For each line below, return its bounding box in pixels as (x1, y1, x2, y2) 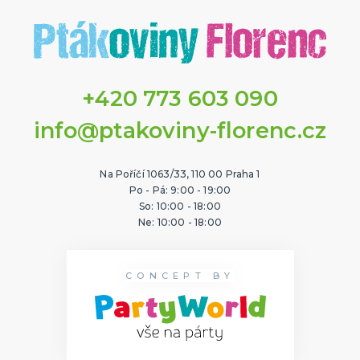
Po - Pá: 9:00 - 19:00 (129, 184, 231, 197)
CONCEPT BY (125, 270, 235, 282)
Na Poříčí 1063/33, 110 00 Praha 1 (100, 168, 260, 181)
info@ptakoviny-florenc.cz (33, 117, 327, 145)
